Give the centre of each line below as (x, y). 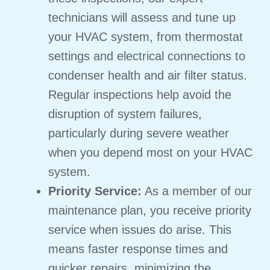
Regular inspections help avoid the (140, 94)
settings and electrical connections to (147, 56)
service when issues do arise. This (140, 229)
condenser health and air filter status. (148, 75)
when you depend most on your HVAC (150, 152)
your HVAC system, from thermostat (146, 36)
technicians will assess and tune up (142, 17)
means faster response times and (138, 249)
